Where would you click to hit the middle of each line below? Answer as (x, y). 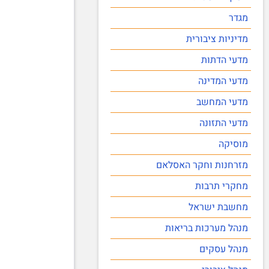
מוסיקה (233, 144)
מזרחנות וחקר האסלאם (202, 165)
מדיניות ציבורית (217, 39)
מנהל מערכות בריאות (207, 228)
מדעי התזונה (224, 123)
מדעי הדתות (225, 60)
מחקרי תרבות (222, 186)
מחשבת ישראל (218, 207)
